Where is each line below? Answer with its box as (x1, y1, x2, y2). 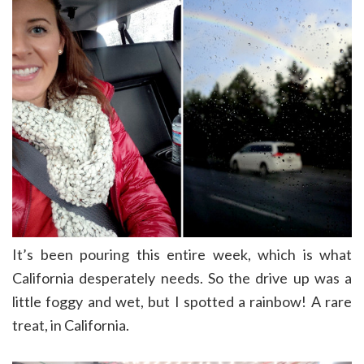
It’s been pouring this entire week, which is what (12, 245, 352, 264)
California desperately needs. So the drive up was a (12, 269, 352, 288)
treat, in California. (12, 316, 129, 335)
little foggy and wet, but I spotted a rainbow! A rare (12, 292, 352, 311)
